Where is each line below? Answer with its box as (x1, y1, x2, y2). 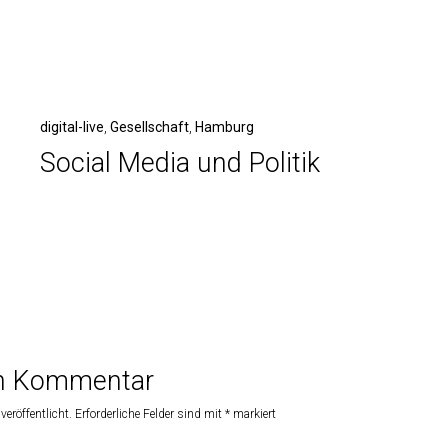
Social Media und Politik (39, 147, 320, 179)
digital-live (39, 119, 104, 135)
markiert (230, 407, 276, 421)
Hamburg (194, 119, 254, 135)
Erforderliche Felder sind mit (75, 407, 225, 421)
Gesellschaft (109, 119, 189, 135)
